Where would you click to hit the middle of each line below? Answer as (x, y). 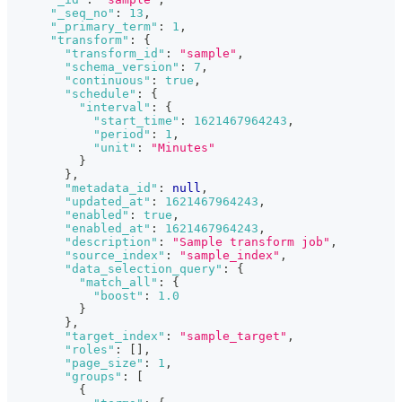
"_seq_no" (83, 13)
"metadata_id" (111, 188)
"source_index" (115, 255)
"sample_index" (230, 255)
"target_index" (115, 336)
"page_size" (104, 363)
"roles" (90, 349)
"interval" (115, 107)
